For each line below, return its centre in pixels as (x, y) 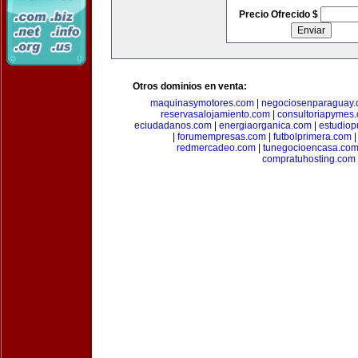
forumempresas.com (222, 137)
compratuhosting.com (308, 159)
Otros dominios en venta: (190, 86)
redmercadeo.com (216, 148)
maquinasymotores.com (202, 103)
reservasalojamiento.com (215, 114)
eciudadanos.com (173, 125)
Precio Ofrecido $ (279, 14)
